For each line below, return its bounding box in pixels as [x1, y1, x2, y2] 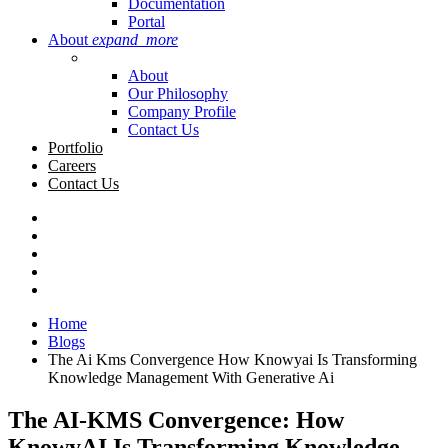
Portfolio [48, 138, 103, 156]
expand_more [92, 30, 178, 48]
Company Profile [128, 102, 236, 120]
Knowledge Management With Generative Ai [48, 368, 334, 386]
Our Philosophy [128, 84, 228, 102]
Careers [48, 156, 96, 174]
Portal [128, 12, 165, 30]
